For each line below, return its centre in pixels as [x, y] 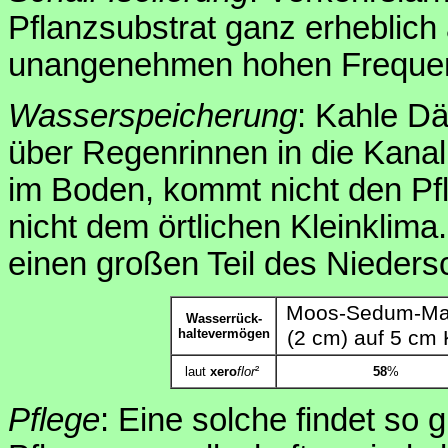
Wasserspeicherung [152, 115]
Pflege [54, 420]
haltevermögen [223, 333]
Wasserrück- [223, 318]
